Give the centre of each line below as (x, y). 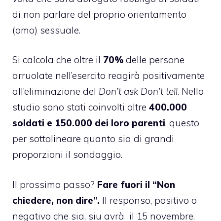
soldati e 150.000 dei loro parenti (89, 123)
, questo (182, 123)
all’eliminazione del (55, 92)
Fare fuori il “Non (136, 184)
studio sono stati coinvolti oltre (81, 107)
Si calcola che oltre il (58, 60)
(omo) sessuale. (46, 30)
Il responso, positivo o (148, 200)
